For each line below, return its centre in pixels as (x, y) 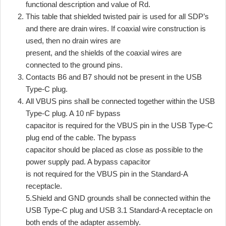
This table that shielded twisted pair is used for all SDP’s (117, 16)
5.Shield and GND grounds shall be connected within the (118, 198)
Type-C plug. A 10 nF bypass (73, 113)
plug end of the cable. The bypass (81, 137)
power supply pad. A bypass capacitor (88, 161)
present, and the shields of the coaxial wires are (104, 52)
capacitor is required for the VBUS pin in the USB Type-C (119, 125)
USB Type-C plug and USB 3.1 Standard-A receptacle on (119, 210)
